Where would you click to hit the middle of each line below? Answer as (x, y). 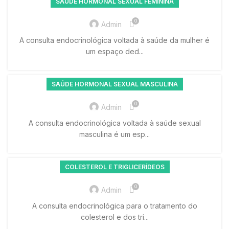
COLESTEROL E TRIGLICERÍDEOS (114, 167)
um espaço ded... (114, 51)
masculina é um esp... (114, 134)
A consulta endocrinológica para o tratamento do (114, 205)
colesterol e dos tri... (114, 217)
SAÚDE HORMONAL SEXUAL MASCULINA (114, 84)
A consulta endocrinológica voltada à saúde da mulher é (114, 40)
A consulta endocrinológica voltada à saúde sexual (114, 123)
